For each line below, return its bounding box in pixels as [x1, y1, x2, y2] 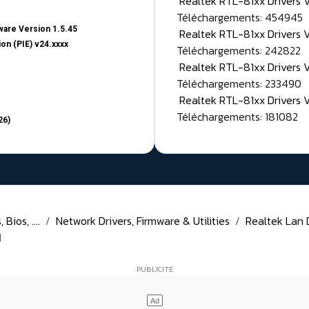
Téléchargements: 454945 [177, 9, 303, 26]
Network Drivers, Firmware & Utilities [56, 212, 230, 230]
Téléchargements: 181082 [177, 108, 298, 126]
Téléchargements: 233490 [177, 75, 301, 92]
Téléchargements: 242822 [177, 42, 301, 59]
